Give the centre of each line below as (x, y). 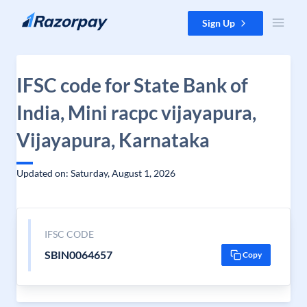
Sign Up (219, 23)
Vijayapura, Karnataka (113, 140)
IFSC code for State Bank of (132, 85)
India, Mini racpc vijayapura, (136, 112)
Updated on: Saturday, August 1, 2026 (96, 173)
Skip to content (44, 17)
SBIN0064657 (78, 255)
